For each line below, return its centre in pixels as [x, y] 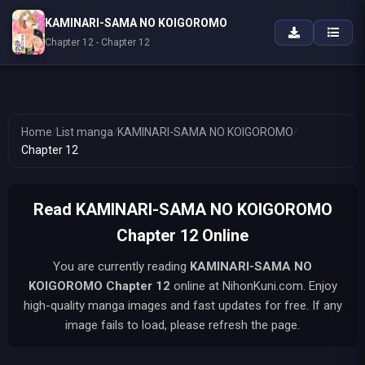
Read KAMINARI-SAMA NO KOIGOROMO [182, 209]
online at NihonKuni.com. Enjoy [253, 286]
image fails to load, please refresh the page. [182, 325]
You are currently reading [121, 266]
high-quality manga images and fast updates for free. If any [182, 306]
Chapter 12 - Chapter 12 [97, 42]
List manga [85, 132]
